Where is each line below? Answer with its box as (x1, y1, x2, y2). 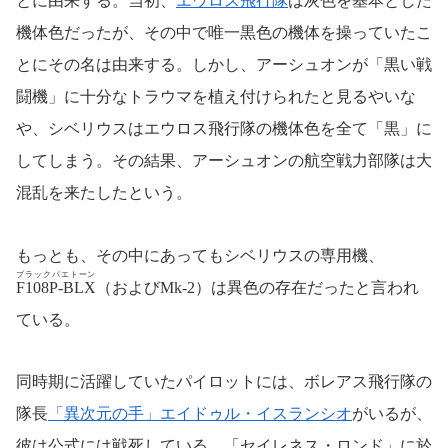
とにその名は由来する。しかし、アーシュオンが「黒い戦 (16, 56, 432, 74)
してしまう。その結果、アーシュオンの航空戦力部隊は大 (16, 152, 432, 170)
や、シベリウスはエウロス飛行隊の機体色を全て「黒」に (16, 120, 432, 138)
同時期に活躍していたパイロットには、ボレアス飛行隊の (16, 372, 432, 390)
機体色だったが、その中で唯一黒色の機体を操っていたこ (16, 24, 432, 42)
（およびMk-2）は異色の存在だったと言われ (96, 278, 419, 296)
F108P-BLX (16, 278, 96, 296)
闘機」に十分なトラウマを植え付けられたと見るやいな (16, 88, 416, 106)
